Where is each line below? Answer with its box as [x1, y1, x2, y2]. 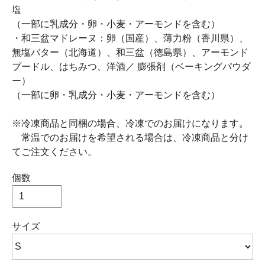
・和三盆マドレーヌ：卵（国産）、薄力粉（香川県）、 [12, 33, 248, 43]
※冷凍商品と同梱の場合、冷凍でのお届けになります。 [12, 118, 248, 128]
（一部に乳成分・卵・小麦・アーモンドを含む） [12, 19, 220, 29]
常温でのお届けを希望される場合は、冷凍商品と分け [12, 132, 248, 143]
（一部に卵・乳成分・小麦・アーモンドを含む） [12, 90, 220, 100]
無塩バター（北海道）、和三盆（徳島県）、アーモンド [12, 47, 248, 57]
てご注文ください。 [12, 147, 97, 157]
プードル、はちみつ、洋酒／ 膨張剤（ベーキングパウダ [12, 62, 251, 72]
